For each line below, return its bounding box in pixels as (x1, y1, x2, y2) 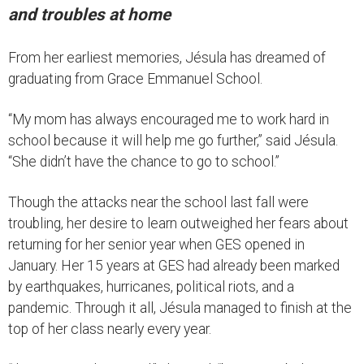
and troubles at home (8, 4, 171, 24)
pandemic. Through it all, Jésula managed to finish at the (8, 299, 352, 316)
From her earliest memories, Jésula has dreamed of (8, 49, 326, 66)
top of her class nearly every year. (8, 320, 211, 337)
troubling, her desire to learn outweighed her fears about (8, 214, 349, 232)
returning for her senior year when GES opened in (8, 236, 305, 253)
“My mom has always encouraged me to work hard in (8, 110, 329, 128)
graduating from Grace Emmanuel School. (8, 70, 262, 87)
